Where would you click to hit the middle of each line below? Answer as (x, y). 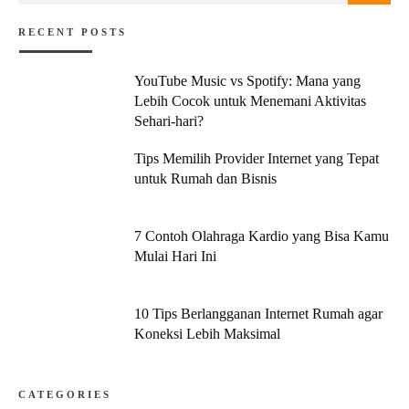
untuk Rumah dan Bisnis (205, 178)
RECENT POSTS (73, 32)
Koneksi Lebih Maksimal (207, 334)
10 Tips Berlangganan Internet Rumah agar (258, 314)
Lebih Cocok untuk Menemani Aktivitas (250, 101)
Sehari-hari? (168, 121)
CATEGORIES (65, 394)
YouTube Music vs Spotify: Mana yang (247, 81)
